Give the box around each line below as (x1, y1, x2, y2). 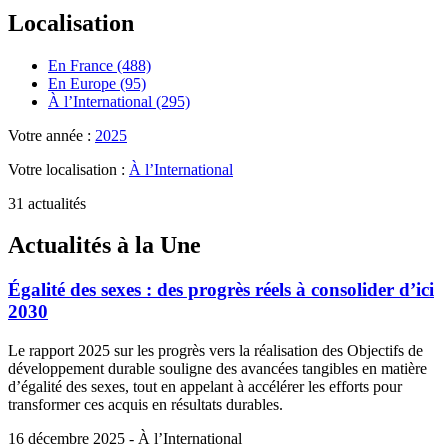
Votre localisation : (8, 160, 129, 178)
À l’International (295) (48, 92, 190, 110)
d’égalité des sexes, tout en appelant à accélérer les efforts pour (8, 378, 402, 396)
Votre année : (8, 126, 95, 144)
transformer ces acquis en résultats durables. (8, 396, 283, 414)
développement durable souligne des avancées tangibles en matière (8, 360, 427, 378)
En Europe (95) (48, 74, 146, 92)
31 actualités (8, 194, 86, 212)
